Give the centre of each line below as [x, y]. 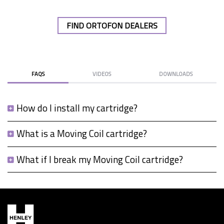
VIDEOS [102, 74]
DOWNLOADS [176, 74]
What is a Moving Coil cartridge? [81, 133]
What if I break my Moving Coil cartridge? [99, 159]
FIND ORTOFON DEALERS [112, 26]
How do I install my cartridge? [77, 108]
